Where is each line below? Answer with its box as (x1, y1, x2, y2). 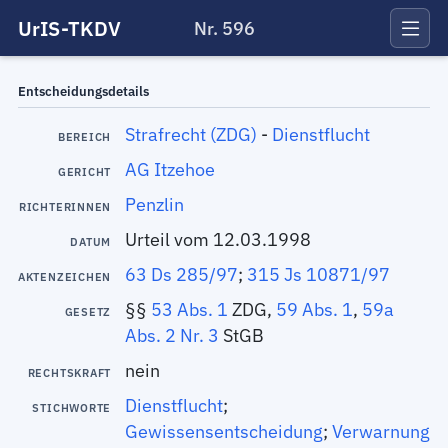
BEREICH (57, 129, 112, 144)
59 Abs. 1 (275, 297, 353, 321)
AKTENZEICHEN (17, 269, 112, 284)
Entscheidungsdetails (17, 82, 149, 100)
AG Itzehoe (124, 157, 215, 181)
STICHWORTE (32, 400, 112, 415)
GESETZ (64, 304, 112, 319)
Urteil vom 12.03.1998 (124, 227, 311, 251)
